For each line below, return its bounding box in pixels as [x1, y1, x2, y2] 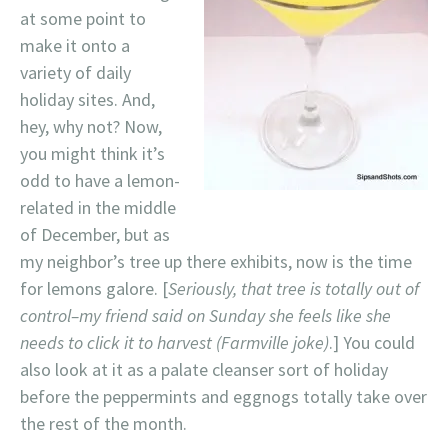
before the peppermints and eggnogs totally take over [20, 385, 427, 408]
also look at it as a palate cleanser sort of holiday [20, 358, 388, 381]
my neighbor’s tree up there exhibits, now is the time [20, 250, 412, 273]
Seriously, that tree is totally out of [168, 277, 419, 300]
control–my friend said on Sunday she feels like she [20, 304, 391, 327]
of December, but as [20, 223, 170, 246]
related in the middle [20, 196, 176, 219]
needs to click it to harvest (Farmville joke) [20, 331, 329, 354]
